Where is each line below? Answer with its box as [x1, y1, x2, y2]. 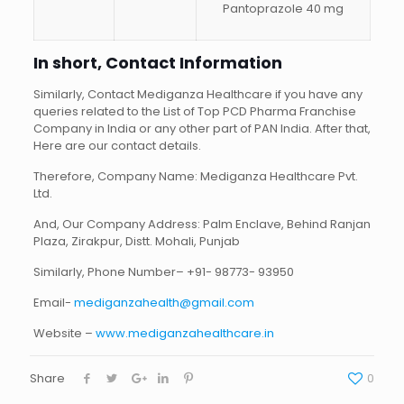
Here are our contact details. [32, 136, 201, 154]
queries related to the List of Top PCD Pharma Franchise [32, 102, 356, 120]
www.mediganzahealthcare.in [95, 324, 274, 342]
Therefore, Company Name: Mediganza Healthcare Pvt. [32, 167, 358, 185]
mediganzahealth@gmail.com [73, 293, 254, 311]
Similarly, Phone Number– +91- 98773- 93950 [32, 262, 297, 280]
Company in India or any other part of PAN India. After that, [32, 119, 371, 137]
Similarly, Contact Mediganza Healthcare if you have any [32, 85, 363, 103]
